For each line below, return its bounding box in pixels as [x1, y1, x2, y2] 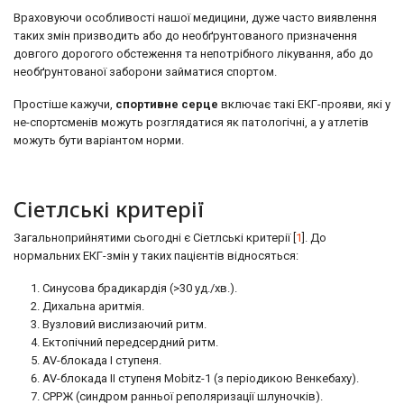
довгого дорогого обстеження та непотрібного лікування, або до [14, 47, 373, 60]
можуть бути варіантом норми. [14, 133, 184, 147]
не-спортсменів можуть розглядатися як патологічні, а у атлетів [14, 115, 369, 129]
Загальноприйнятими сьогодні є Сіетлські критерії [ [14, 231, 296, 244]
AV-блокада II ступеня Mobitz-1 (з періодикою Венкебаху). [42, 372, 359, 385]
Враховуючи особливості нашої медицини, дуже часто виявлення [14, 11, 377, 24]
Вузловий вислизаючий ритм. [42, 317, 207, 331]
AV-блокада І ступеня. [42, 353, 161, 367]
